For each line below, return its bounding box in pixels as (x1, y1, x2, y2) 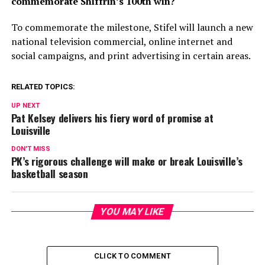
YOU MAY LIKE (99, 205, 166, 217)
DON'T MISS (11, 144, 50, 153)
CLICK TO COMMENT (93, 251, 172, 260)
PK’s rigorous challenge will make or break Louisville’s (11, 153, 243, 169)
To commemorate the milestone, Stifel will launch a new (11, 20, 253, 34)
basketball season (11, 165, 88, 181)
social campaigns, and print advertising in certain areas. (11, 49, 251, 62)
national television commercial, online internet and (11, 34, 232, 48)
